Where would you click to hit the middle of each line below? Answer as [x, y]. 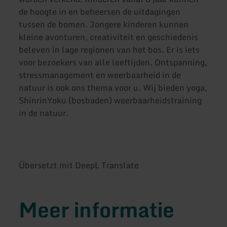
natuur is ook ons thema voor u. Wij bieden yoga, [113, 88]
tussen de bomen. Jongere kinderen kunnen [104, 25]
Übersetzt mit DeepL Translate [79, 165]
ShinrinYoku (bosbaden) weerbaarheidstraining [110, 101]
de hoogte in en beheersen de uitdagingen [100, 12]
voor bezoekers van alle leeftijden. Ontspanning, [113, 63]
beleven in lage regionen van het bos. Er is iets [109, 50]
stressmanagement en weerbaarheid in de [100, 75]
